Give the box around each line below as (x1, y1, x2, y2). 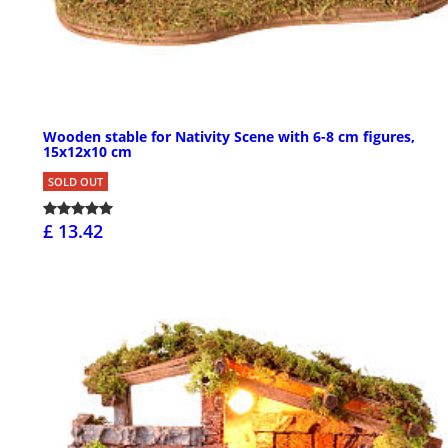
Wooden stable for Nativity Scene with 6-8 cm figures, (43, 127, 415, 147)
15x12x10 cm (43, 142, 132, 162)
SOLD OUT (48, 174, 103, 190)
